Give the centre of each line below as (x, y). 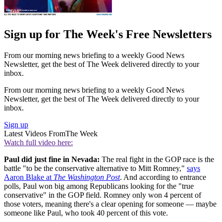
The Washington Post (87, 177)
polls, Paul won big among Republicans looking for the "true (99, 186)
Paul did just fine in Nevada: (52, 159)
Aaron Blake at (29, 177)
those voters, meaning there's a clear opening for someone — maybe (110, 204)
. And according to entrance (163, 177)
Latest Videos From (35, 133)
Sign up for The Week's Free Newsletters (108, 34)
